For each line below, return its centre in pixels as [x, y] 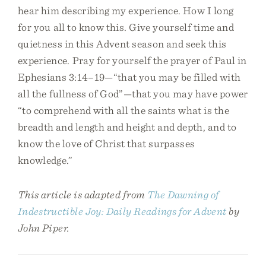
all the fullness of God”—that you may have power [133, 94]
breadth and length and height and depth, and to [127, 127]
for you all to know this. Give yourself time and [126, 27]
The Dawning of [183, 194]
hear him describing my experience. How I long [126, 10]
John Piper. [44, 228]
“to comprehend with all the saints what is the [123, 110]
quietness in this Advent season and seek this [122, 44]
